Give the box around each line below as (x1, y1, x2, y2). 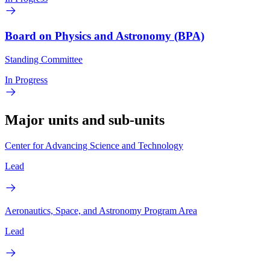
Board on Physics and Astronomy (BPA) (5, 30, 204, 43)
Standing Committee (5, 54, 83, 65)
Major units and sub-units (5, 112, 165, 128)
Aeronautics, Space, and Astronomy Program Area (5, 205, 197, 216)
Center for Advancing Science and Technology (5, 140, 183, 151)
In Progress (5, 75, 48, 86)
